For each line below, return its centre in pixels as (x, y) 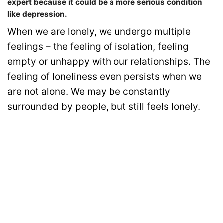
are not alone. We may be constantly (89, 92)
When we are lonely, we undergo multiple (99, 32)
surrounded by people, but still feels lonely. (104, 107)
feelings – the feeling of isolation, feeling (98, 47)
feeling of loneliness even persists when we (105, 77)
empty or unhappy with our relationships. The (109, 62)
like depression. (37, 14)
